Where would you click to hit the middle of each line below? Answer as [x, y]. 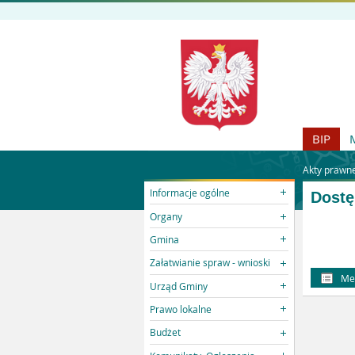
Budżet [166, 332]
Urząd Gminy [179, 286]
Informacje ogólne [190, 193]
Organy [166, 216]
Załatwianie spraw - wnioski [210, 263]
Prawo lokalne [181, 309]
